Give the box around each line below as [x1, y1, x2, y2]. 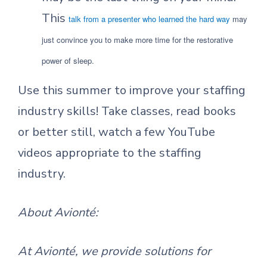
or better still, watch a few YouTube [18, 124, 215, 140]
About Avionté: [18, 204, 98, 221]
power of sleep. [42, 55, 94, 66]
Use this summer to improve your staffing [18, 82, 246, 98]
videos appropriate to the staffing [18, 145, 201, 161]
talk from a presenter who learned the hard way [69, 13, 230, 24]
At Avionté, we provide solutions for [18, 243, 211, 259]
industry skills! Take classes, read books [18, 103, 236, 119]
